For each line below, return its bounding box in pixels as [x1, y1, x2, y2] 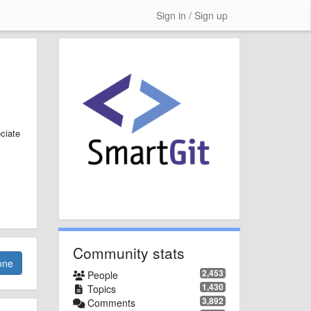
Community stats [72, 242, 185, 263]
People [85, 267, 118, 282]
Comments [85, 295, 135, 310]
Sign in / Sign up [156, 8, 228, 22]
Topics [85, 281, 116, 296]
